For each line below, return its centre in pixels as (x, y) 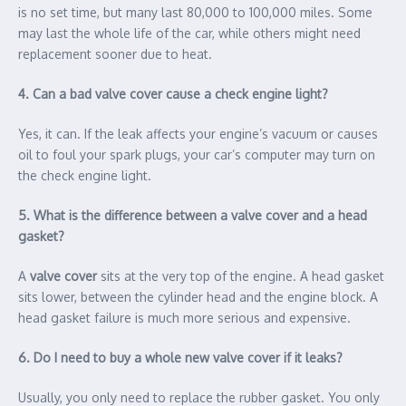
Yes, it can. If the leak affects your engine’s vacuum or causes (198, 133)
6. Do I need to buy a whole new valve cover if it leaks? (180, 357)
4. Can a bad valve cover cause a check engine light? (173, 93)
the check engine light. (85, 175)
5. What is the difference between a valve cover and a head (193, 215)
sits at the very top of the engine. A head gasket (241, 275)
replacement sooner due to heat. (115, 53)
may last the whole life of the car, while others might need (189, 33)
